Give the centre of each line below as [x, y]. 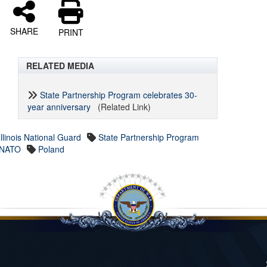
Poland [52, 149]
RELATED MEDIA [60, 66]
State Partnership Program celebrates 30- [119, 95]
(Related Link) [121, 107]
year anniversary [59, 107]
